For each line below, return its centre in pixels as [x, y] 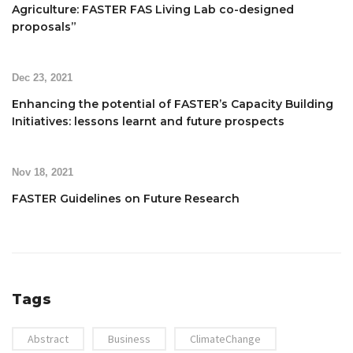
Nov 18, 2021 [43, 172]
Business [129, 339]
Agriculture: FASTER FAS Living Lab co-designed [153, 9]
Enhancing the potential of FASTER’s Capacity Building [173, 104]
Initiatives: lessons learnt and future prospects [148, 121]
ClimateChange [225, 339]
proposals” [44, 27]
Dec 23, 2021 [42, 78]
